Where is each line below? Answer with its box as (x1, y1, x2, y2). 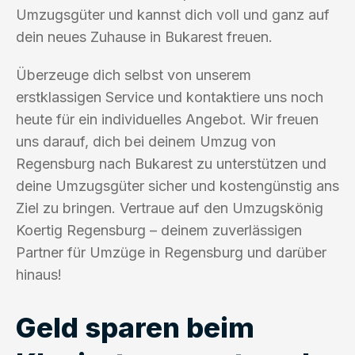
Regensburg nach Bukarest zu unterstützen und (16, 155, 326, 172)
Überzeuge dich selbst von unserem (16, 66, 251, 83)
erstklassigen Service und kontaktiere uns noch (16, 88, 323, 105)
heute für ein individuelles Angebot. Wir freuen (16, 110, 319, 128)
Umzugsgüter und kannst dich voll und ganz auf (16, 6, 330, 23)
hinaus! (16, 265, 62, 283)
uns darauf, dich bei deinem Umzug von (16, 132, 276, 150)
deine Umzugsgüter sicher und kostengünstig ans (16, 177, 339, 194)
